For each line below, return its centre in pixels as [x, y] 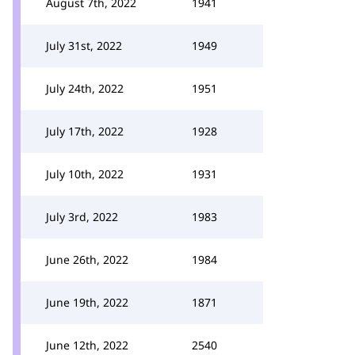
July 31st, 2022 [84, 46]
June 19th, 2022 [87, 302]
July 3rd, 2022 [82, 217]
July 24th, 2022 [85, 88]
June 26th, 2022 [87, 260]
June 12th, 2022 [87, 345]
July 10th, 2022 [85, 174]
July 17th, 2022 [85, 131]
